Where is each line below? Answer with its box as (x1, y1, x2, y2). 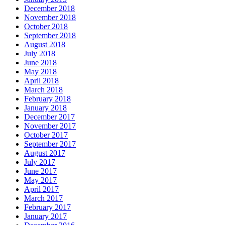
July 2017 (24, 158, 55, 167)
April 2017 (24, 185, 59, 194)
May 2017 (24, 176, 57, 185)
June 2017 (24, 167, 57, 176)
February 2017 (24, 203, 71, 212)
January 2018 (24, 103, 67, 113)
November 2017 (24, 122, 76, 131)
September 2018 (24, 31, 76, 40)
